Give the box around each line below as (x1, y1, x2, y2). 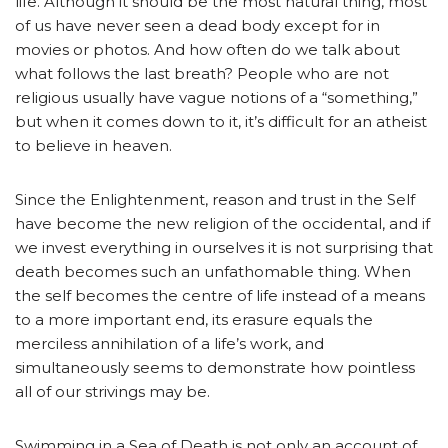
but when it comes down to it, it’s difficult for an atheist (15, 111, 427, 131)
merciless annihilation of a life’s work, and (15, 333, 324, 353)
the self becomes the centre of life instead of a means (15, 285, 425, 305)
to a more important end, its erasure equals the (15, 309, 373, 329)
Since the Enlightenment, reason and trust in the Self (15, 189, 415, 209)
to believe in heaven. (15, 135, 172, 155)
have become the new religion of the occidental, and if (15, 213, 430, 233)
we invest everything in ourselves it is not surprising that (15, 237, 433, 257)
